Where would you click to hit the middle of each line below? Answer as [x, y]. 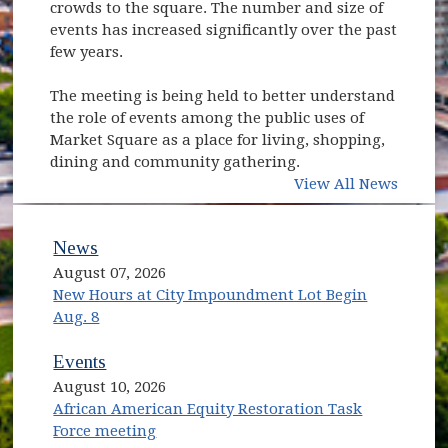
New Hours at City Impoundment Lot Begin [210, 295]
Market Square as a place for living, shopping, [218, 139]
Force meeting [105, 431]
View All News [345, 183]
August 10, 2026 [110, 387]
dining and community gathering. [175, 161]
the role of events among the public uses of [207, 117]
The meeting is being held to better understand [223, 95]
